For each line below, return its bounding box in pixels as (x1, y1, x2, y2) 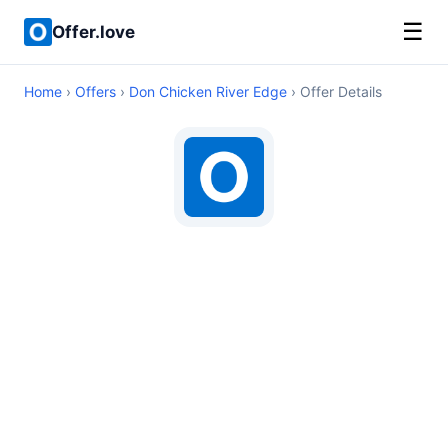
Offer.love (52, 21, 135, 42)
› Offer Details (287, 83, 382, 100)
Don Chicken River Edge (129, 83, 287, 100)
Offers (75, 83, 116, 100)
